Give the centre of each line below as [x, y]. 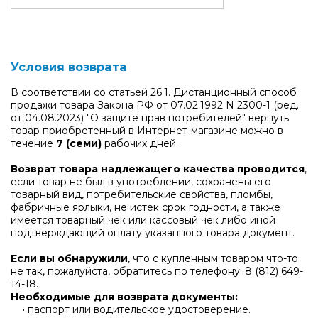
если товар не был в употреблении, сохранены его [141, 181]
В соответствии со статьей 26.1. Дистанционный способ [154, 92]
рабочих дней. [141, 143]
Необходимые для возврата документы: [124, 296]
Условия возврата [69, 67]
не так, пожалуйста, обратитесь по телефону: [128, 271]
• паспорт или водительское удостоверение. [132, 309]
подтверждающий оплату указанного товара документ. [154, 232]
